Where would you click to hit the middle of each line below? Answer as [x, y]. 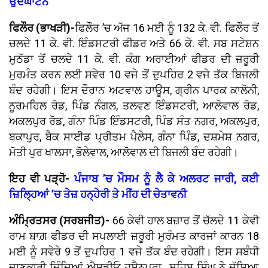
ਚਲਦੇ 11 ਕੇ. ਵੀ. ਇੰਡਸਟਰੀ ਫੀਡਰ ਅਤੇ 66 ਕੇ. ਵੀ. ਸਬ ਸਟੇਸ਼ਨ [134, 44]
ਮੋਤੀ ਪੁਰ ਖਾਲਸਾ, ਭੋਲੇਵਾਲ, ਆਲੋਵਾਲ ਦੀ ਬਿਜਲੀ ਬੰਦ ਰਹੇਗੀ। [124, 153]
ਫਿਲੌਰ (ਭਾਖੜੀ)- [42, 28]
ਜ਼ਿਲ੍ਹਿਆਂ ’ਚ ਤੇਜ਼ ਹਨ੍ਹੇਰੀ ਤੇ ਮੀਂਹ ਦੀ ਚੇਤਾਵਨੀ [98, 194]
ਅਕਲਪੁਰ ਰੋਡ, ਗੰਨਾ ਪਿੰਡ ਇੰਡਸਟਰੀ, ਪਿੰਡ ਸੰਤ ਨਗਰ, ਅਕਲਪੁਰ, [134, 121]
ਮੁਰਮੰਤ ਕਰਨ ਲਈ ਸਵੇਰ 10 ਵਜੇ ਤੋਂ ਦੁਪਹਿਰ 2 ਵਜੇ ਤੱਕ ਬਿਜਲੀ [134, 75]
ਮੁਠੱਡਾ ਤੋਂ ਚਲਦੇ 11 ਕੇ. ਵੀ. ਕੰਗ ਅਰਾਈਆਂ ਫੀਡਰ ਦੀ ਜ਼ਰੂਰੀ [134, 59]
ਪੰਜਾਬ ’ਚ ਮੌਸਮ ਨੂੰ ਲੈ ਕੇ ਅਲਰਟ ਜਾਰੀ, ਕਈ [167, 179]
